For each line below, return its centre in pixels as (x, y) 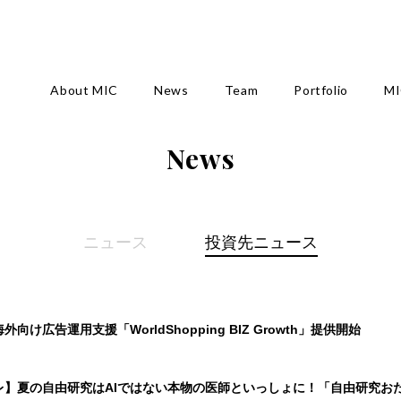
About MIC (84, 90)
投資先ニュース (261, 242)
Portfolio (321, 90)
